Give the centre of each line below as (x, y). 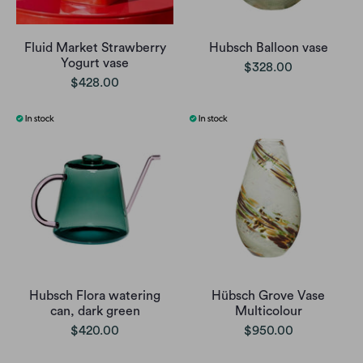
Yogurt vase (95, 63)
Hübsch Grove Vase (268, 295)
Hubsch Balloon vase (268, 47)
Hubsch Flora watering (95, 295)
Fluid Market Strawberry (95, 47)
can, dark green (95, 311)
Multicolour (268, 311)
